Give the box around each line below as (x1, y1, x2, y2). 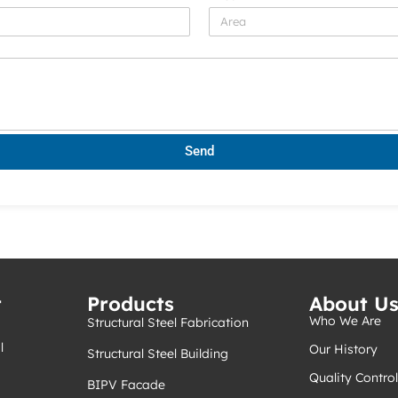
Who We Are (309, 312, 381, 329)
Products (87, 291, 174, 316)
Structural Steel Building (87, 345, 228, 362)
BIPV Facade (87, 376, 165, 393)
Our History (309, 340, 378, 357)
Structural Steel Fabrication (87, 314, 249, 330)
